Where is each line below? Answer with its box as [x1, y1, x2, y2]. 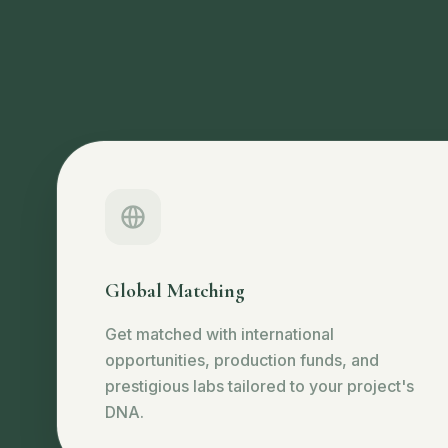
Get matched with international [105, 324, 334, 344]
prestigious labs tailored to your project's [105, 376, 414, 396]
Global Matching [105, 279, 245, 303]
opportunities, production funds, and [105, 350, 379, 370]
